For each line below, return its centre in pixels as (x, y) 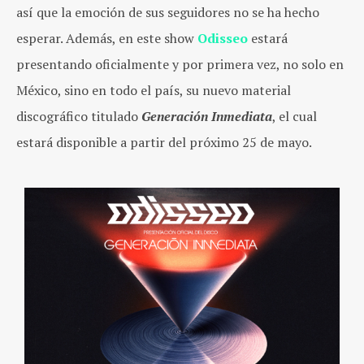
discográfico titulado (79, 116)
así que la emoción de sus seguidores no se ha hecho (168, 12)
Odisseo (223, 38)
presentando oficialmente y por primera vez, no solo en (180, 64)
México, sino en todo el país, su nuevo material (154, 90)
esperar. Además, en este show (107, 38)
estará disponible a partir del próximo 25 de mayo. (164, 142)
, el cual (295, 116)
